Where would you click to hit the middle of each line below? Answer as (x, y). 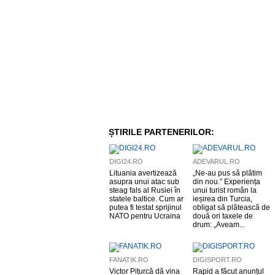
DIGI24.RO (126, 161)
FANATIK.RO (129, 260)
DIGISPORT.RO (217, 260)
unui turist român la (225, 190)
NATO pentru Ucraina (145, 216)
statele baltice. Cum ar (146, 199)
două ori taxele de (223, 216)
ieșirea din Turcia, (223, 199)
